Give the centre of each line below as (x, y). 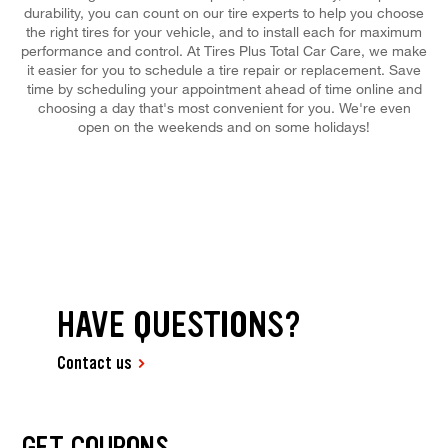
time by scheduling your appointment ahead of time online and (224, 88)
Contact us (95, 363)
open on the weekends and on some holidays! (224, 126)
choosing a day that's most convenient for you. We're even (224, 107)
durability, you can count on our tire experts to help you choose (224, 12)
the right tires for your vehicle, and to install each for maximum (224, 31)
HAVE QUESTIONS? (179, 325)
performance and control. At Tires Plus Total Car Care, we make (224, 50)
